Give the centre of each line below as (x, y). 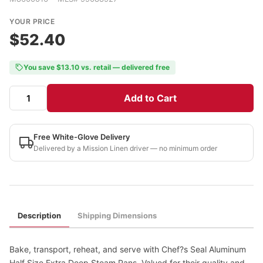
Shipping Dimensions (117, 215)
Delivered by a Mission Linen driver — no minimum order (125, 148)
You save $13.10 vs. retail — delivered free (97, 67)
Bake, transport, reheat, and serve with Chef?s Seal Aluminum (128, 249)
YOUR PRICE (32, 21)
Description (39, 215)
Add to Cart (150, 98)
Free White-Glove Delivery (82, 137)
